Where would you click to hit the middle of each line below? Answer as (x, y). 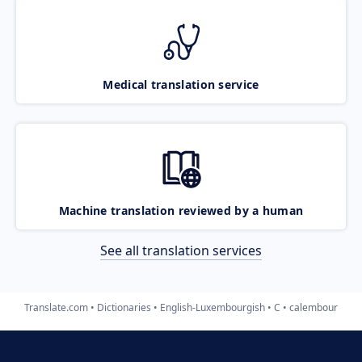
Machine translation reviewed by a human (181, 210)
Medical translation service (181, 84)
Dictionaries (124, 307)
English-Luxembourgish (213, 307)
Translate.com (56, 307)
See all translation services (181, 250)
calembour (314, 307)
